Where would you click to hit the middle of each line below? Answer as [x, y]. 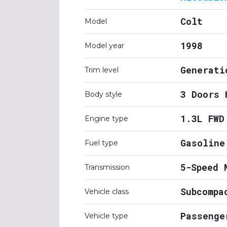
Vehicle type [106, 216]
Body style [103, 94]
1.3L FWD [202, 119]
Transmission [107, 167]
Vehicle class [107, 192]
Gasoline [203, 143]
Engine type [106, 119]
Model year [104, 46]
